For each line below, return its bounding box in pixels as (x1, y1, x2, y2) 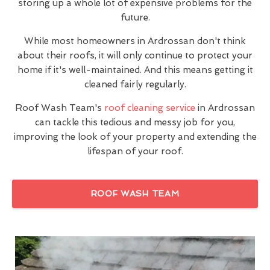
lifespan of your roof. (87, 145, 183, 157)
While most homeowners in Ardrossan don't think (24, 35, 246, 46)
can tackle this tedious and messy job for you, (35, 116, 235, 128)
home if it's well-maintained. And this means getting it (17, 64, 253, 75)
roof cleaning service (104, 102, 195, 113)
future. (120, 11, 150, 23)
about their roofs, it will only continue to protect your (17, 49, 253, 61)
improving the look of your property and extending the (13, 131, 257, 142)
